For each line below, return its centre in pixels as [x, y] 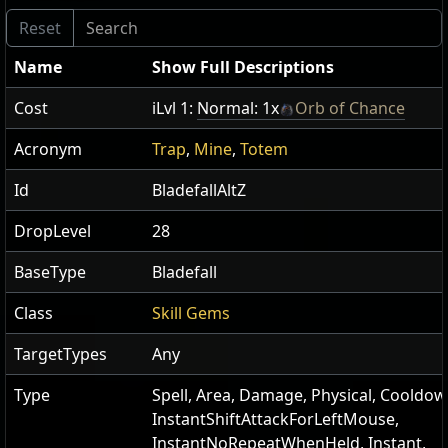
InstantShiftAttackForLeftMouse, [275, 419]
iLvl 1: [174, 108]
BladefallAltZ [199, 190]
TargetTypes [60, 354]
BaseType [52, 272]
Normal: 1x [238, 108]
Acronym [48, 149]
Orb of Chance [350, 108]
